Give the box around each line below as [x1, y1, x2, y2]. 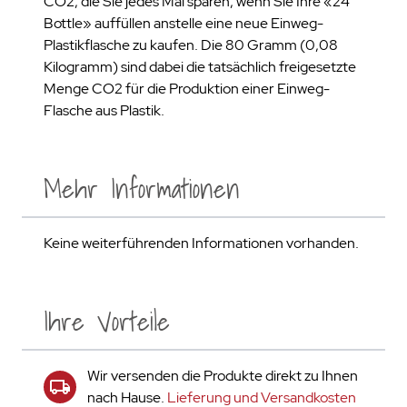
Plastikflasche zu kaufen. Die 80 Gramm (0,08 [44, 35, 338, 55]
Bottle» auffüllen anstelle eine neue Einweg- [44, 14, 323, 33]
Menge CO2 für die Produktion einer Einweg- [44, 79, 330, 98]
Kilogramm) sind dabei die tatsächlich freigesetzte [44, 57, 356, 76]
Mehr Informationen [44, 167, 240, 211]
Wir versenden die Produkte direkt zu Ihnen [87, 366, 358, 385]
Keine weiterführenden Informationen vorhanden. [44, 233, 359, 253]
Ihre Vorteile [44, 300, 170, 343]
